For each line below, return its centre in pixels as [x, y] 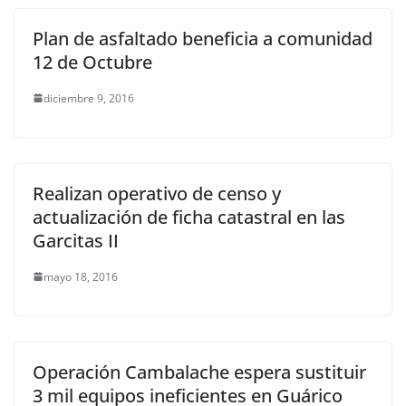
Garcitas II [76, 240]
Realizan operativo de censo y [157, 193]
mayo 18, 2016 [81, 276]
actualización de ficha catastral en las [189, 217]
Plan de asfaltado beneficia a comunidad [203, 38]
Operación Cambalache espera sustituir [199, 372]
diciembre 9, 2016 [89, 98]
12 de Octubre [92, 62]
